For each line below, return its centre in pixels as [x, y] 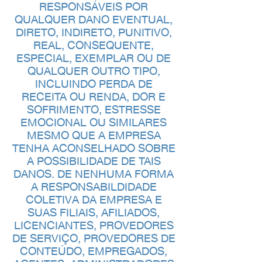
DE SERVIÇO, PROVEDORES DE [94, 238]
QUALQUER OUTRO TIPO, [94, 71]
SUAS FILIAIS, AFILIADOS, [94, 212]
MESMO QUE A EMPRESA [94, 135]
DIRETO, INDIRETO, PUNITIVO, [94, 32]
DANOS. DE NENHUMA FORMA [94, 174]
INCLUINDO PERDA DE [94, 84]
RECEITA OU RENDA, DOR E [94, 96]
